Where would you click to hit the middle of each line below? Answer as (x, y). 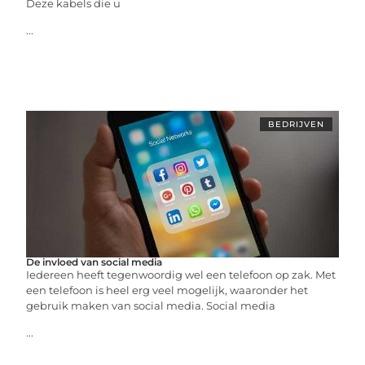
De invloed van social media (95, 262)
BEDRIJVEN (296, 124)
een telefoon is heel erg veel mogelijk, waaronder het (167, 290)
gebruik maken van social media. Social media (151, 306)
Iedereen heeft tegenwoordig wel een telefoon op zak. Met (181, 275)
